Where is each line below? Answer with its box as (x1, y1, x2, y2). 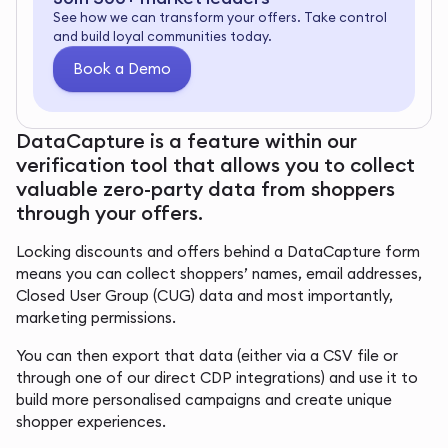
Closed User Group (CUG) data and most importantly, (16, 286, 393, 305)
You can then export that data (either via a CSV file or (16, 346, 398, 365)
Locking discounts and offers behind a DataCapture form (16, 242, 420, 261)
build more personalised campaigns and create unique (16, 390, 392, 409)
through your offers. (16, 200, 203, 225)
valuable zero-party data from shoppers (16, 176, 395, 201)
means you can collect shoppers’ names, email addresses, (16, 264, 422, 283)
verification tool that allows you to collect (16, 152, 415, 177)
